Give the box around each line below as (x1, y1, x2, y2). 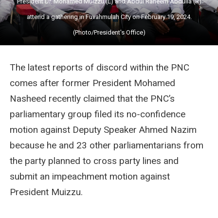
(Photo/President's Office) (73, 28, 145, 36)
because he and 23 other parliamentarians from (10, 139, 203, 151)
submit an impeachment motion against (10, 170, 170, 182)
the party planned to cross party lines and (10, 155, 179, 166)
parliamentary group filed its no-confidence (10, 108, 185, 120)
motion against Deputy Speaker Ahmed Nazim (10, 124, 197, 135)
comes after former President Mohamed (10, 77, 175, 89)
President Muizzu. (10, 186, 83, 198)
